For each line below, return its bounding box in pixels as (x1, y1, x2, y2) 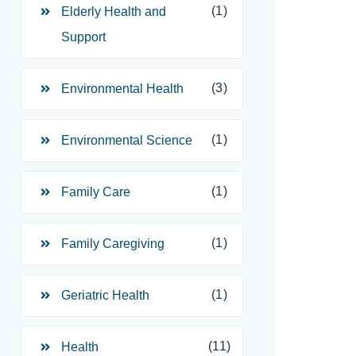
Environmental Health (61, 82, 184, 95)
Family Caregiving (61, 237, 164, 250)
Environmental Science (61, 133, 192, 147)
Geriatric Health (61, 288, 149, 302)
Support (61, 30, 106, 44)
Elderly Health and (61, 5, 166, 18)
